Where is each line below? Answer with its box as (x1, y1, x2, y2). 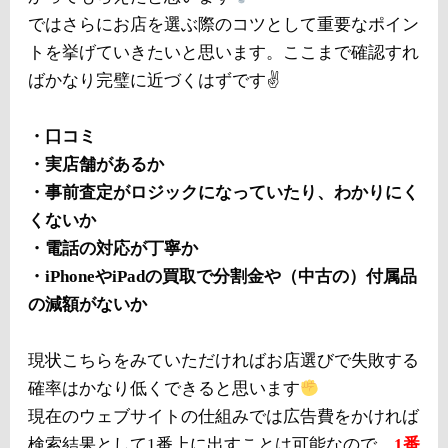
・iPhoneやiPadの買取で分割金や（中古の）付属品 (28, 267, 417, 286)
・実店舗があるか (28, 155, 164, 174)
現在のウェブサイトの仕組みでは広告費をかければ (28, 407, 419, 426)
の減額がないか (28, 295, 147, 314)
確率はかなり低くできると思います (28, 379, 300, 398)
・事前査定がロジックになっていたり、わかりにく (28, 183, 419, 202)
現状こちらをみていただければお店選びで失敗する (28, 351, 419, 370)
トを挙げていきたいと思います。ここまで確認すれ (28, 43, 419, 62)
